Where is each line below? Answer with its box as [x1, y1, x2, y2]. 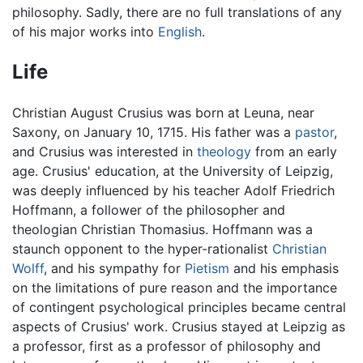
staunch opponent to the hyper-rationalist [12, 240, 272, 257]
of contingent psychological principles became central [12, 298, 346, 315]
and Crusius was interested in [12, 143, 197, 160]
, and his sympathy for [44, 259, 185, 276]
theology [197, 143, 251, 160]
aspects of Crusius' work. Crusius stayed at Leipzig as [12, 318, 345, 335]
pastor [295, 123, 334, 140]
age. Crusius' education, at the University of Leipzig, [12, 162, 333, 179]
